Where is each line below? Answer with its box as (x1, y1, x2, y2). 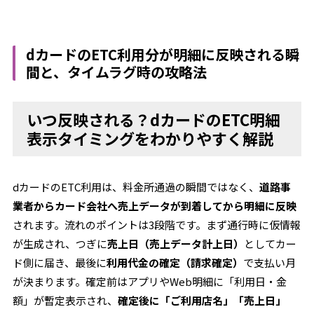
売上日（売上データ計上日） (107, 236, 245, 251)
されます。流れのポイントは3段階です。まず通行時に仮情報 (13, 217, 301, 232)
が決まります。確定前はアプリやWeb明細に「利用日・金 (13, 274, 287, 289)
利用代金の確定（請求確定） (107, 255, 244, 270)
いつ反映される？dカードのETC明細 (27, 108, 281, 130)
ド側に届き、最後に (13, 255, 107, 270)
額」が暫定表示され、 (13, 293, 118, 308)
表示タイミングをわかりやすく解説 (27, 127, 274, 149)
